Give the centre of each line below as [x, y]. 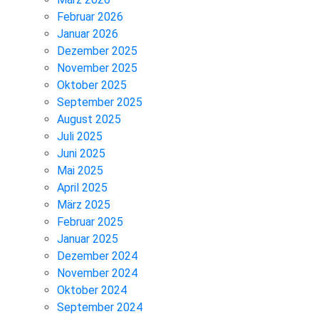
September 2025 [100, 102]
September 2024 [100, 307]
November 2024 [97, 273]
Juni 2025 [81, 153]
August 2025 [89, 119]
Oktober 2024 [92, 290]
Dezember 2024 [97, 256]
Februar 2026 [90, 16]
